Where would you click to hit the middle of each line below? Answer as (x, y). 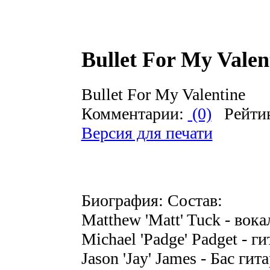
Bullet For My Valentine (163, 95)
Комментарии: (134, 114)
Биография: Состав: (152, 201)
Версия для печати (147, 133)
